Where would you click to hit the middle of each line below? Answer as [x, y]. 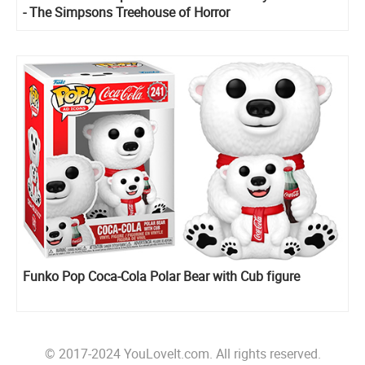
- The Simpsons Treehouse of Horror [126, 12]
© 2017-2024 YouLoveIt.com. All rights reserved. [182, 354]
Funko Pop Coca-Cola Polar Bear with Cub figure [161, 277]
